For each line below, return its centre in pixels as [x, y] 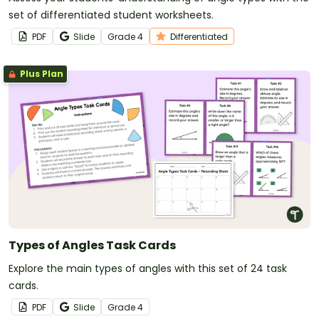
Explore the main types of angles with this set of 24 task [148, 268]
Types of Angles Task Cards [92, 245]
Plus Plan [41, 74]
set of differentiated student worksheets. [111, 15]
